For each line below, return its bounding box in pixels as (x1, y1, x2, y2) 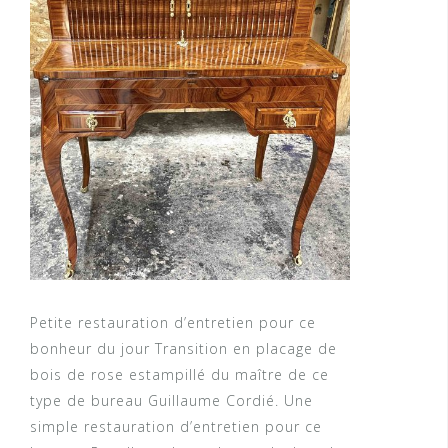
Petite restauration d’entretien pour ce (30, 312, 316, 332)
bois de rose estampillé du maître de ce (30, 364, 329, 384)
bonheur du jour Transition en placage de (30, 338, 337, 358)
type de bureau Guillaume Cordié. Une (30, 390, 313, 410)
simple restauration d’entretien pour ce (30, 416, 322, 436)
